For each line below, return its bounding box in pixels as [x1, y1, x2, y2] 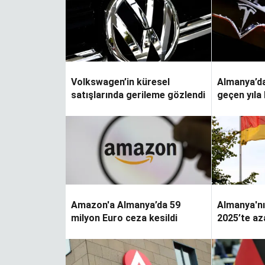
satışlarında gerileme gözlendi [71, 89, 205, 101]
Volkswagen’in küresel [71, 76, 170, 88]
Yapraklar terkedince [86, 95, 188, 108]
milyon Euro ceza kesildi [71, 212, 177, 224]
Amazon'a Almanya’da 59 [71, 199, 180, 211]
